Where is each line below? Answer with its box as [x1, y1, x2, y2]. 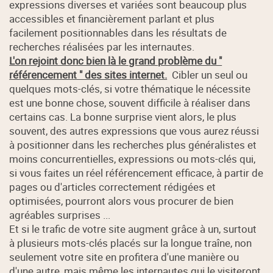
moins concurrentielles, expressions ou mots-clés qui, [9, 152, 256, 166]
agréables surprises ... [9, 208, 111, 222]
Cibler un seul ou [167, 68, 248, 82]
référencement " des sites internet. [9, 68, 168, 82]
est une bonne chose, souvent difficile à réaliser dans [9, 96, 251, 110]
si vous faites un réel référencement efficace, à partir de [9, 166, 264, 180]
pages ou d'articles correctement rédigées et [9, 180, 216, 194]
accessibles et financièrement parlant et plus [9, 12, 215, 26]
